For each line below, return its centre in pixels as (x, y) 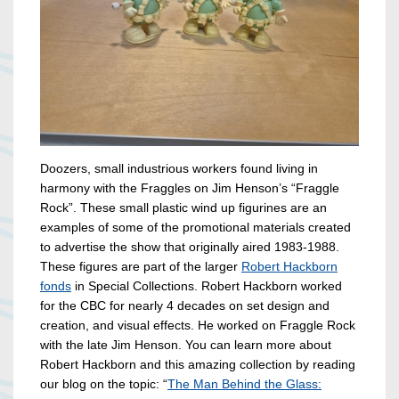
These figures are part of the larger (141, 267)
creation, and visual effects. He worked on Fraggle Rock (198, 326)
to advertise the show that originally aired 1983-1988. (190, 247)
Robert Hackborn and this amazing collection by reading (198, 365)
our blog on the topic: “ (104, 384)
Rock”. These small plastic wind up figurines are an (183, 208)
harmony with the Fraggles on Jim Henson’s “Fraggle (190, 188)
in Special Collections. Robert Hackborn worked (207, 286)
